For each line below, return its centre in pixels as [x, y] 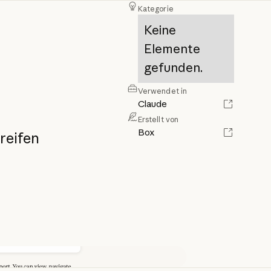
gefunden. [173, 67]
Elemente [172, 49]
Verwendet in [162, 91]
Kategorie [155, 9]
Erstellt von [158, 119]
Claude [152, 104]
